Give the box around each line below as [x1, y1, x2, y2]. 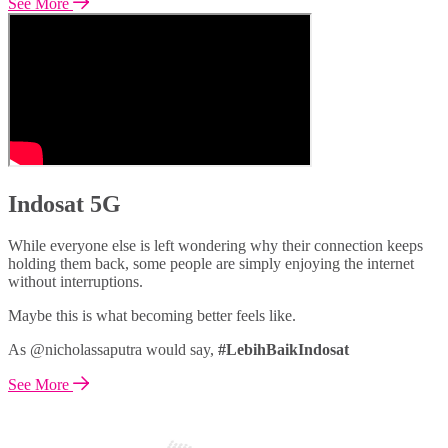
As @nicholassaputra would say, [8, 341, 218, 359]
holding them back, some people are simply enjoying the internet [8, 255, 414, 273]
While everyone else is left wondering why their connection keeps [8, 237, 423, 255]
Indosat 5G [8, 190, 121, 217]
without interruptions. [8, 273, 143, 291]
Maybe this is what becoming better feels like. [8, 307, 296, 325]
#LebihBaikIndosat [218, 341, 349, 359]
